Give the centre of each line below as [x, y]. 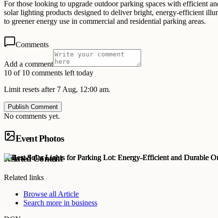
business [84, 202]
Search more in [47, 202]
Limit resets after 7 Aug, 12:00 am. [57, 90]
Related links [24, 177]
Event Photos [40, 139]
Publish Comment [33, 107]
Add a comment [28, 64]
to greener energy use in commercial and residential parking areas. [105, 21]
